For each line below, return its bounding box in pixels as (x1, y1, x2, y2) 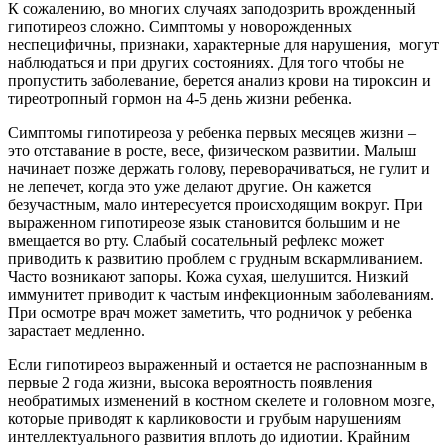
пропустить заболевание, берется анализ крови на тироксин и (8, 71, 431, 89)
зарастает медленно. (8, 321, 145, 339)
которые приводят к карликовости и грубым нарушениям (8, 409, 401, 427)
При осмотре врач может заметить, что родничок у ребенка (8, 303, 412, 321)
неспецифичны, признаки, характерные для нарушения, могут (8, 35, 439, 53)
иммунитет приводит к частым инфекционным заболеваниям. (8, 285, 434, 303)
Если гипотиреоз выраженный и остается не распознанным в (8, 355, 428, 373)
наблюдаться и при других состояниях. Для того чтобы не (8, 53, 404, 71)
